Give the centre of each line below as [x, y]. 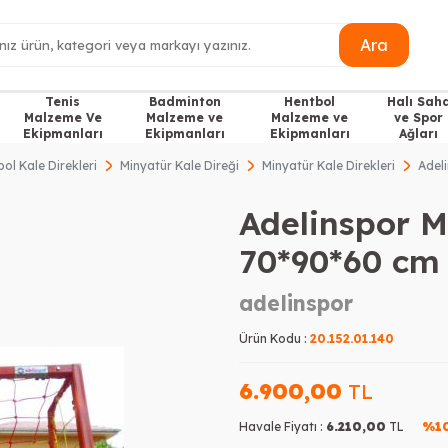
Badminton [184, 101]
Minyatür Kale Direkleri [328, 165]
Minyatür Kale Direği [179, 165]
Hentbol [310, 101]
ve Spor [419, 117]
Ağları [419, 133]
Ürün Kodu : [274, 338]
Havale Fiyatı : [282, 426]
